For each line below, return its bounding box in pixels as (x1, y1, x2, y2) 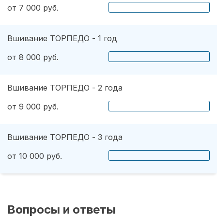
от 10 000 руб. (7, 151, 62, 161)
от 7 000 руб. (7, 2, 59, 13)
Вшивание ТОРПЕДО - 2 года (7, 82, 123, 93)
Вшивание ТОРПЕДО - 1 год (7, 33, 117, 43)
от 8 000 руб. (7, 52, 59, 62)
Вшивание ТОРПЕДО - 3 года (7, 132, 123, 142)
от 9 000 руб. (7, 101, 59, 111)
